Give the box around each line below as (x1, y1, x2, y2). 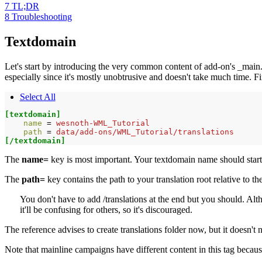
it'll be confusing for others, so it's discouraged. (19, 205, 192, 215)
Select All (19, 92, 56, 102)
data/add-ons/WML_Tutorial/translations (56, 127, 234, 137)
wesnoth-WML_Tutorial (56, 119, 150, 128)
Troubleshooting (12, 12, 72, 22)
